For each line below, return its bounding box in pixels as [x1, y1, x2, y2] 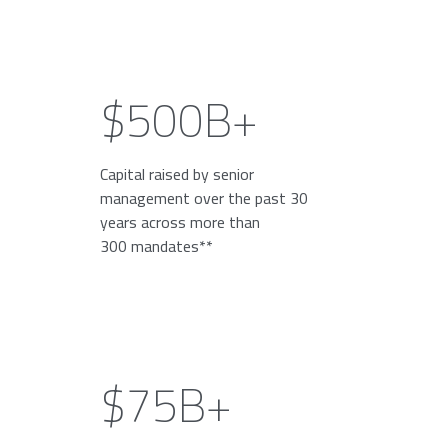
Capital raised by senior [100, 159, 255, 189]
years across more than [100, 207, 261, 237]
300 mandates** [100, 231, 214, 261]
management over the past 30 [100, 183, 309, 213]
